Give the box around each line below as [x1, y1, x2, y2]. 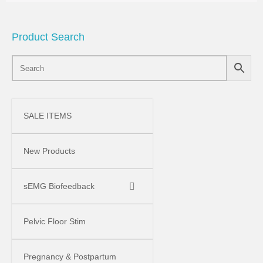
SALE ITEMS [23, 111, 72, 120]
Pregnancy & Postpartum [23, 252, 116, 261]
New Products [23, 146, 75, 156]
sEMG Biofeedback [23, 181, 95, 191]
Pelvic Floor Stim [23, 217, 86, 226]
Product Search [12, 31, 85, 43]
